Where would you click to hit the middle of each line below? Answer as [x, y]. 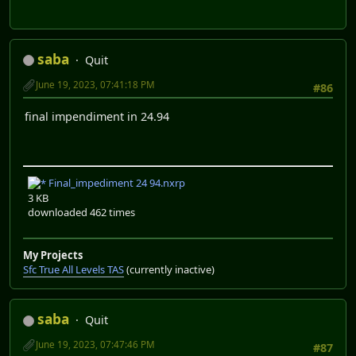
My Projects [53, 255]
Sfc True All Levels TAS [74, 270]
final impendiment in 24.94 [97, 117]
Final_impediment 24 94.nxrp [116, 182]
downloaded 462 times [81, 213]
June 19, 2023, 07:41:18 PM [95, 84]
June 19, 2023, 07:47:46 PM [95, 345]
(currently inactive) [169, 270]
